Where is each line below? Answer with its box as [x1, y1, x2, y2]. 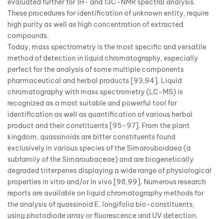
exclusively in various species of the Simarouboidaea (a [7, 144, 191, 153]
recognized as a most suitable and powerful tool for [7, 99, 177, 108]
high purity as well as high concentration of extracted [7, 20, 183, 29]
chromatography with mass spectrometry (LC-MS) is [7, 88, 183, 97]
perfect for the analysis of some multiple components [7, 65, 184, 74]
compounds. [7, 31, 49, 41]
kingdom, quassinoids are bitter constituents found [7, 132, 175, 142]
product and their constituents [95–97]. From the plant [7, 121, 190, 131]
